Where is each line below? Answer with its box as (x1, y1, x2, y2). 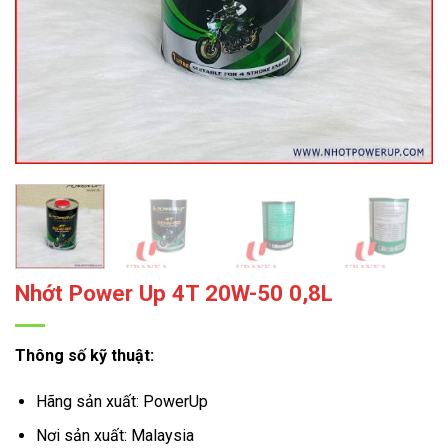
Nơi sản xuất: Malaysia (35, 426, 194, 446)
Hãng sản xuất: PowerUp (35, 391, 208, 411)
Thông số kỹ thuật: (15, 346, 154, 366)
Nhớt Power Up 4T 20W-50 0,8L (15, 280, 333, 307)
